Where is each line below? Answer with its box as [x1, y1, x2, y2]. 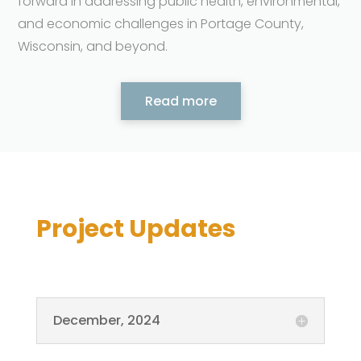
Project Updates [35, 211, 236, 246]
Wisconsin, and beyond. [18, 36, 168, 56]
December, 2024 [52, 310, 160, 330]
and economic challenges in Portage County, [18, 14, 305, 33]
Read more [144, 91, 217, 110]
